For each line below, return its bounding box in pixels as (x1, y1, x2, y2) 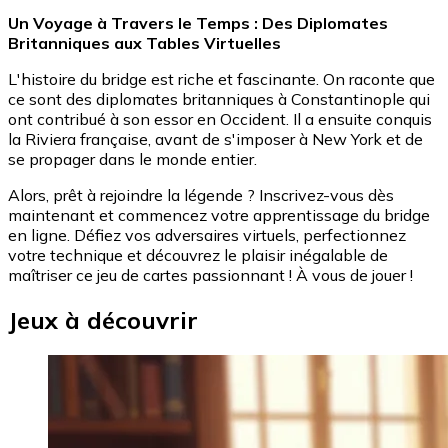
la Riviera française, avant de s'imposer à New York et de (8, 128, 423, 149)
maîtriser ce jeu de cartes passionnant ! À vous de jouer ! (8, 264, 413, 285)
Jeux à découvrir (8, 304, 198, 335)
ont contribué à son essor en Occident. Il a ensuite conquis (8, 108, 432, 129)
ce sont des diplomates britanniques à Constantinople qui (8, 88, 430, 109)
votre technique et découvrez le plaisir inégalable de (8, 244, 388, 265)
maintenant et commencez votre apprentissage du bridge (8, 204, 430, 225)
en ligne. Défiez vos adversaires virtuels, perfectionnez (8, 224, 406, 245)
